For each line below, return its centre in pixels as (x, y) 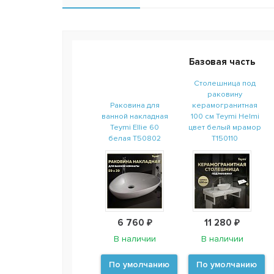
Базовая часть (222, 61)
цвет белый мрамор (225, 127)
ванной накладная (135, 116)
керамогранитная (225, 105)
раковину (225, 94)
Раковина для (135, 105)
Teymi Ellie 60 (135, 127)
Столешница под (225, 83)
